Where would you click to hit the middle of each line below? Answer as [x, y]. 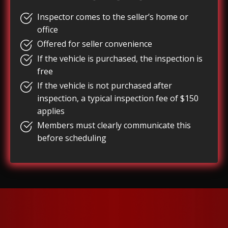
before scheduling [72, 138]
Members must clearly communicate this [114, 125]
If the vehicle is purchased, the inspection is [120, 58]
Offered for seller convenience [95, 44]
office [48, 30]
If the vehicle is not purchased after [105, 85]
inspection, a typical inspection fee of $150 [118, 98]
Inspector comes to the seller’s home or [113, 17]
